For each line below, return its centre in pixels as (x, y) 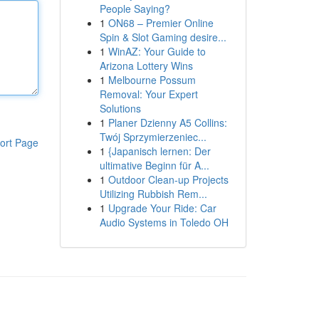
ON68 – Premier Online (161, 23)
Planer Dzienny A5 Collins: (167, 122)
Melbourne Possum (152, 80)
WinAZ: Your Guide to (157, 51)
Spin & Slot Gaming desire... (163, 37)
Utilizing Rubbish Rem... (153, 194)
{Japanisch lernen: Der (159, 151)
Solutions (120, 108)
